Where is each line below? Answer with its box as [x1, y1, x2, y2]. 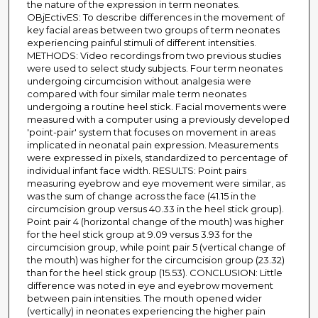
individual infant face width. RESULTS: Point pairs [26, 165, 246, 177]
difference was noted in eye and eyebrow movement [26, 280, 273, 292]
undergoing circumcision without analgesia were [26, 75, 251, 87]
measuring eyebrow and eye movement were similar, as [26, 177, 285, 190]
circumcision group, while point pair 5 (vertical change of [26, 241, 285, 253]
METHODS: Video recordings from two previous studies [26, 50, 281, 62]
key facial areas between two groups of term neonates [26, 24, 280, 36]
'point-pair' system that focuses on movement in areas [26, 126, 275, 138]
